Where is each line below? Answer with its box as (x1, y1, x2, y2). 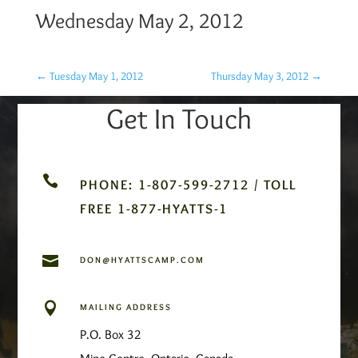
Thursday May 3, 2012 (211, 68, 309, 83)
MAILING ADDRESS (79, 300, 172, 312)
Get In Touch (106, 100, 252, 136)
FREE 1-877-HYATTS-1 (79, 200, 228, 217)
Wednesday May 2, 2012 (35, 7, 244, 34)
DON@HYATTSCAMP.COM (79, 253, 205, 265)
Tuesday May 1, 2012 (49, 68, 143, 83)
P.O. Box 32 (79, 326, 141, 342)
